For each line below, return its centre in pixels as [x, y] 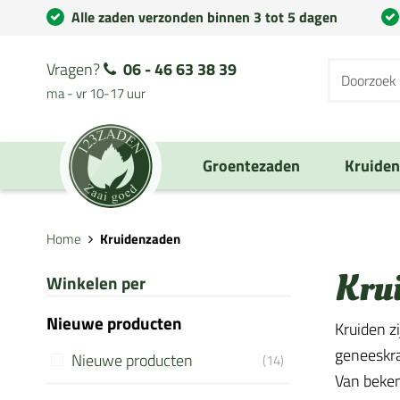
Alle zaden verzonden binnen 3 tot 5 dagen [204, 17]
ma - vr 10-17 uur [96, 93]
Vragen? [75, 69]
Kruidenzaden [140, 239]
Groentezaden [251, 166]
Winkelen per [96, 283]
